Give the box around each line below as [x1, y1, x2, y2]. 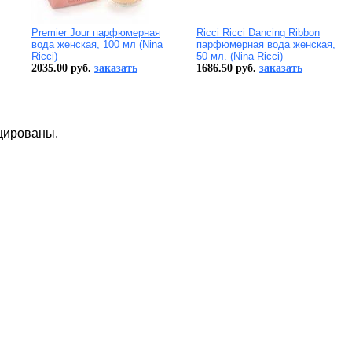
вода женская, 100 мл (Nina [31, 38, 163, 51]
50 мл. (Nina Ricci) [196, 50, 283, 63]
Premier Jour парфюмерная [31, 27, 160, 39]
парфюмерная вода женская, [196, 38, 335, 51]
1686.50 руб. [196, 62, 259, 75]
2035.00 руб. [31, 62, 94, 75]
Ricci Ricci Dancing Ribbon [196, 27, 320, 39]
